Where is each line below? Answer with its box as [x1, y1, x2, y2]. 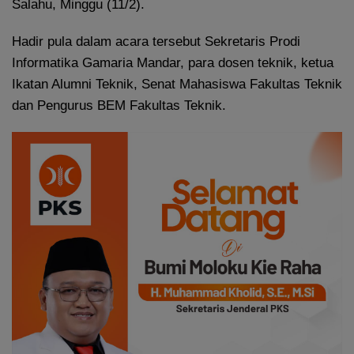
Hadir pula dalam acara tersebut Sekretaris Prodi [12, 34, 300, 50]
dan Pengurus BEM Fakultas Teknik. [12, 98, 226, 114]
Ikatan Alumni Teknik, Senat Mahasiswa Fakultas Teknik [12, 77, 342, 92]
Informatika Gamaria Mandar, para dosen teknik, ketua [12, 55, 333, 71]
